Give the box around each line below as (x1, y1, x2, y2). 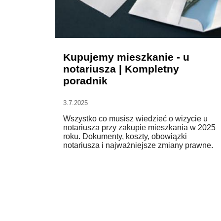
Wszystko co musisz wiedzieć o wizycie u (63, 114, 208, 123)
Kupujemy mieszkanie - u (63, 51, 189, 63)
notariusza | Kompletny (63, 63, 179, 74)
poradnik (63, 74, 108, 86)
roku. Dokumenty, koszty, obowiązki (63, 132, 187, 141)
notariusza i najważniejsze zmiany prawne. (63, 141, 213, 150)
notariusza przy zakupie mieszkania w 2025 (63, 123, 216, 132)
